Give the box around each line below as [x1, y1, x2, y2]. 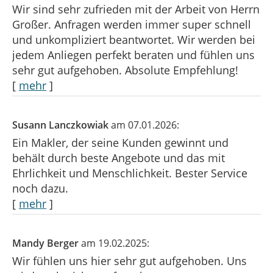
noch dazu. [12, 181, 68, 196]
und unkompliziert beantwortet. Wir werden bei [12, 32, 255, 48]
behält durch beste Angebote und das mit [12, 151, 225, 166]
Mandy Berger [12, 236, 81, 250]
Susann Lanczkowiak [12, 118, 111, 132]
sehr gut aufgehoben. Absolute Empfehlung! [12, 63, 238, 78]
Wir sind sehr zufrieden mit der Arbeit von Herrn [12, 2, 260, 17]
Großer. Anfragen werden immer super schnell [12, 17, 251, 32]
